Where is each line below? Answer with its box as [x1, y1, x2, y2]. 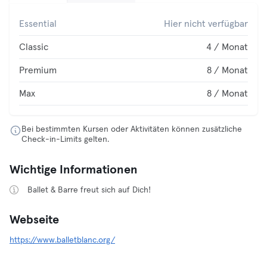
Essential [19, 19, 57, 29]
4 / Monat [206, 42, 248, 52]
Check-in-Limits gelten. [21, 135, 109, 144]
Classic [19, 42, 48, 52]
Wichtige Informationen [10, 164, 138, 176]
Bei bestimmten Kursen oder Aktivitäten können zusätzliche [21, 125, 242, 133]
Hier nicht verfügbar [164, 19, 248, 29]
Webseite [10, 214, 59, 226]
